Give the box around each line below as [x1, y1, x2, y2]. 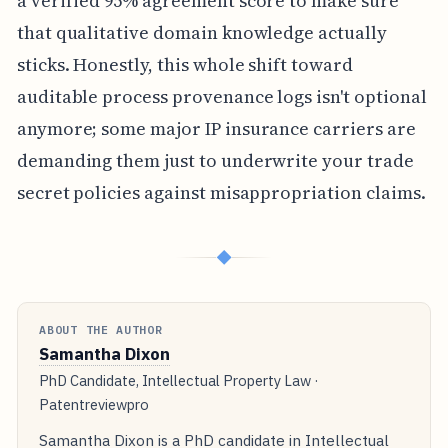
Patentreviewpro [39, 395, 150, 415]
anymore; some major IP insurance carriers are [16, 116, 416, 142]
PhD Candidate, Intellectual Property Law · [39, 371, 320, 391]
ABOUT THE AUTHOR [39, 322, 163, 338]
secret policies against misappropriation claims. [16, 180, 426, 206]
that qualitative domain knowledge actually [16, 20, 387, 46]
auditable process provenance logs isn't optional [16, 84, 427, 110]
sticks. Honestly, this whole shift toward [16, 52, 353, 78]
